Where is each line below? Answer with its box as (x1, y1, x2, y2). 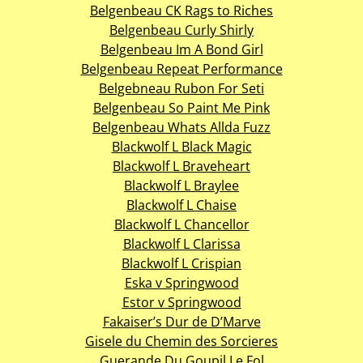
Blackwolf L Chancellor (113, 215, 250, 233)
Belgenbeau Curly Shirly (109, 20, 254, 39)
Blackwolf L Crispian (122, 254, 241, 272)
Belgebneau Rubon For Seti (99, 79, 264, 97)
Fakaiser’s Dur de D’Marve (102, 312, 261, 331)
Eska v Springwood (124, 273, 239, 292)
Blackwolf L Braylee (124, 176, 239, 194)
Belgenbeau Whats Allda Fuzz (92, 117, 271, 136)
